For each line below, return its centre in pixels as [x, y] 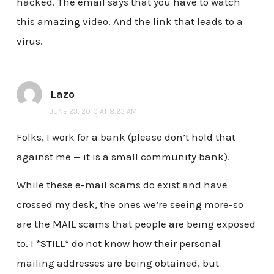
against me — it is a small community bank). [123, 156]
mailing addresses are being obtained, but [117, 263]
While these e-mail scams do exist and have [122, 184]
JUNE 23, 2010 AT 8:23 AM [93, 112]
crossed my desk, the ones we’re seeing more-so [130, 204]
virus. [29, 41]
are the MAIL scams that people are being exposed [136, 224]
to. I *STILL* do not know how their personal [118, 243]
